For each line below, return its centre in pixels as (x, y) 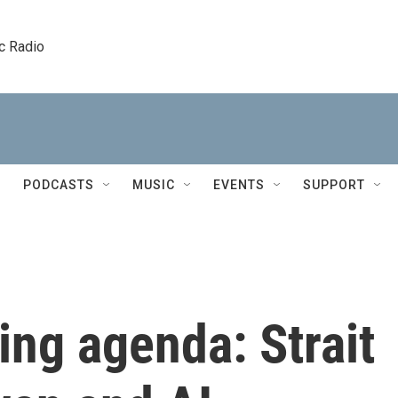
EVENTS (239, 185)
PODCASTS (59, 185)
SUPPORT (334, 185)
